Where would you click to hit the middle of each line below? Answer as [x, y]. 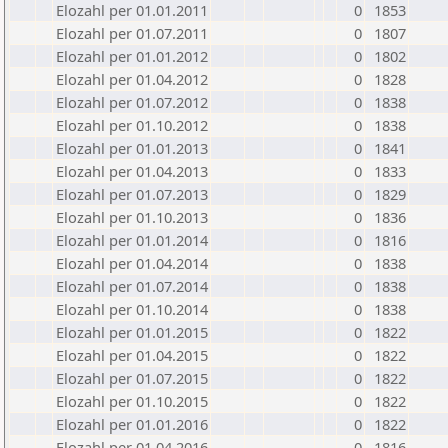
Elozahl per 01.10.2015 [132, 401]
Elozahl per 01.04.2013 [132, 171]
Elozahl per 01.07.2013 [132, 194]
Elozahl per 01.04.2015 [132, 355]
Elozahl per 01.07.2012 [132, 102]
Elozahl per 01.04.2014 [132, 263]
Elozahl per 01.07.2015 [132, 378]
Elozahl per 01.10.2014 [132, 309]
